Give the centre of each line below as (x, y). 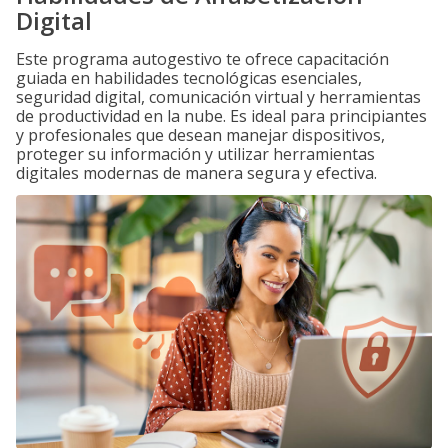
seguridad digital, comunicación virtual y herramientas (218, 97)
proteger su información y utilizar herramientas (195, 154)
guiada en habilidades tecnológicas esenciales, (189, 78)
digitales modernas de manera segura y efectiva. (196, 173)
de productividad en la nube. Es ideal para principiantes (221, 116)
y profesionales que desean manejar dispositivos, (200, 135)
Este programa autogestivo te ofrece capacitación (202, 59)
